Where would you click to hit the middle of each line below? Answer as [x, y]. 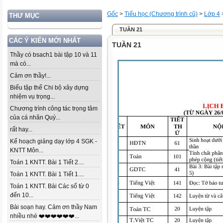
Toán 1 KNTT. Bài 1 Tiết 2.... [47, 162]
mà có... [20, 64]
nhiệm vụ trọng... [32, 97]
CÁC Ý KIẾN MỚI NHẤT [45, 41]
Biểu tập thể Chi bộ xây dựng [49, 88]
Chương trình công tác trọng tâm [54, 109]
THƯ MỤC [24, 16]
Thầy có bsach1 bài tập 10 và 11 [54, 55]
